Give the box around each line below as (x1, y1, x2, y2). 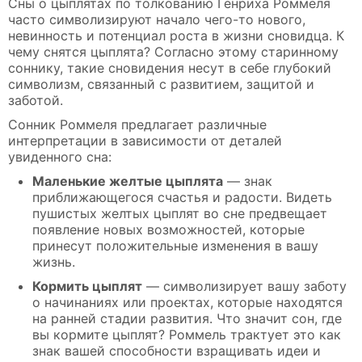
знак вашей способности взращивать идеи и (32, 342, 321, 359)
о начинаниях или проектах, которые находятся (32, 293, 343, 310)
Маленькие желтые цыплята (32, 172, 223, 189)
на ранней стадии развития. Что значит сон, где (32, 309, 342, 326)
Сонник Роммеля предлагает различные (8, 116, 267, 133)
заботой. (8, 91, 63, 108)
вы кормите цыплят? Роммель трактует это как (32, 326, 341, 343)
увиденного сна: (8, 148, 112, 165)
